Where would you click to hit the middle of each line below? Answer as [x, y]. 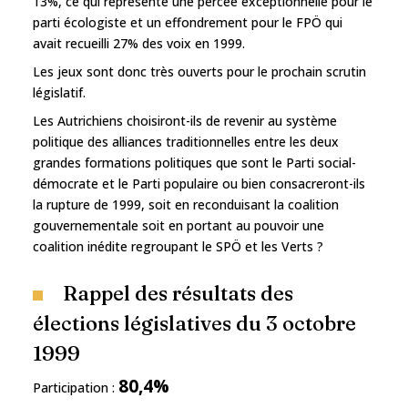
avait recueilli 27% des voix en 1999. [139, 43]
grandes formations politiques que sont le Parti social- [194, 162]
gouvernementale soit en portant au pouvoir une [178, 225]
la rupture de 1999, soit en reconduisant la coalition [186, 204]
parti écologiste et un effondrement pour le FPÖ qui [188, 22]
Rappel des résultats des [178, 293]
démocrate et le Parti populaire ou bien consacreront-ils [199, 183]
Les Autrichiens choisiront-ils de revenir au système [185, 120]
